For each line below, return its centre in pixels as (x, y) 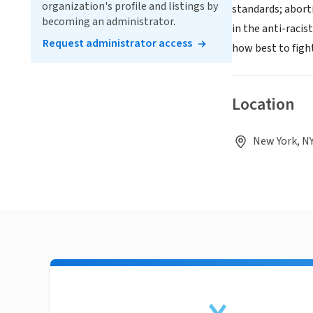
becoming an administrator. (109, 22)
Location (263, 105)
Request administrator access (117, 43)
